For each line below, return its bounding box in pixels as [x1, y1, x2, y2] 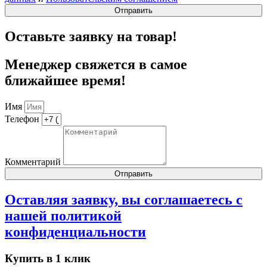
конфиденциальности [5, 223, 146, 240]
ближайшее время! [5, 73, 126, 89]
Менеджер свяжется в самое [5, 57, 187, 73]
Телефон [5, 114, 42, 125]
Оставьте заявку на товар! [5, 29, 177, 45]
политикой [51, 207, 122, 223]
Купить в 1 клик [5, 252, 91, 265]
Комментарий [5, 157, 63, 167]
